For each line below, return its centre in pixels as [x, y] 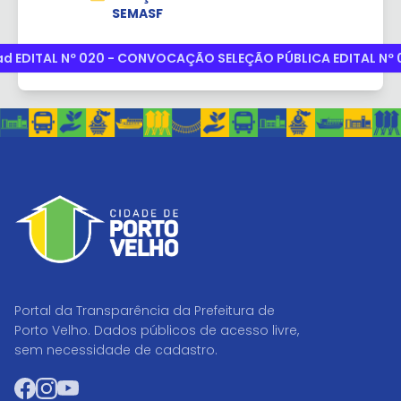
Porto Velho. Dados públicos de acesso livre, [157, 330]
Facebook [70, 387]
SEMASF [137, 13]
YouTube [108, 387]
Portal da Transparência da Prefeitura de [145, 310]
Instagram [93, 387]
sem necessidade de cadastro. [116, 350]
